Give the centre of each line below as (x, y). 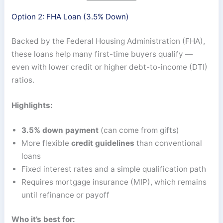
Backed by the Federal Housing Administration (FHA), (109, 41)
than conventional (168, 143)
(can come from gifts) (139, 130)
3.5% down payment (60, 130)
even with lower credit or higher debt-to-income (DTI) (110, 67)
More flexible (47, 143)
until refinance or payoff (66, 195)
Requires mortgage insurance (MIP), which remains (114, 182)
